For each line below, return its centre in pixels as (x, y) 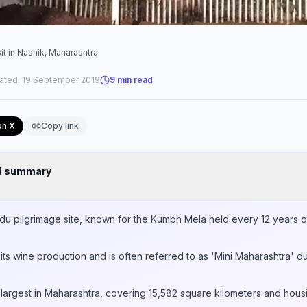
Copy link (60, 126)
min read (134, 80)
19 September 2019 (61, 80)
